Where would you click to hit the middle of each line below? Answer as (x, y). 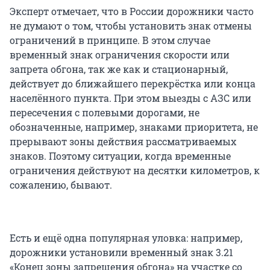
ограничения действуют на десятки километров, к (135, 170)
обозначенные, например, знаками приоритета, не (134, 127)
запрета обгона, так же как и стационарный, (119, 69)
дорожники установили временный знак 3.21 (121, 252)
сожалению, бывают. (61, 184)
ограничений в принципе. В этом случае (110, 40)
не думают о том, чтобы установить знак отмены (131, 25)
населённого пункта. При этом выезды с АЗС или (130, 98)
